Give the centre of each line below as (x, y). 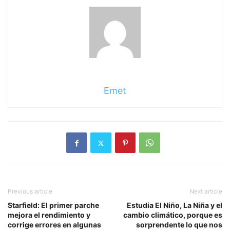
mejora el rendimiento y (49, 215)
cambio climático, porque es (173, 215)
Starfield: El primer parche (53, 205)
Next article (206, 191)
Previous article (30, 191)
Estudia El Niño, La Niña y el (175, 205)
